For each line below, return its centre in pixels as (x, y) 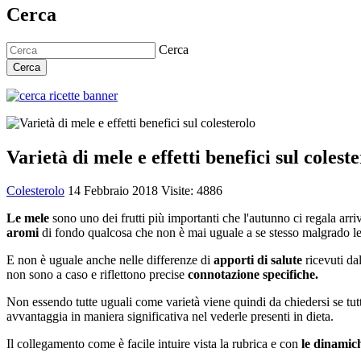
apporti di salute (256, 260)
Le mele (28, 218)
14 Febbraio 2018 (114, 191)
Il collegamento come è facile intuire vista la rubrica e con (154, 344)
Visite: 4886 (192, 191)
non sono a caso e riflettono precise (97, 275)
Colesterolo (35, 191)
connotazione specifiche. (253, 275)
